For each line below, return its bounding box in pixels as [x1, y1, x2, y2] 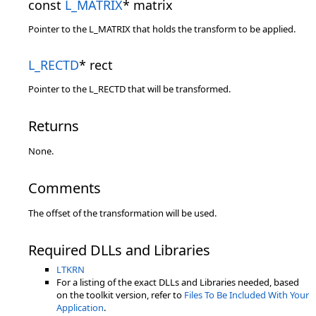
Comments [28, 178, 101, 197]
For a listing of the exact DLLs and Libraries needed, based [56, 276, 299, 288]
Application [56, 301, 104, 314]
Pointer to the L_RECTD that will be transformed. [28, 83, 231, 95]
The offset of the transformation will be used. [28, 207, 217, 219]
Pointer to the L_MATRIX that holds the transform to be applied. [28, 23, 296, 35]
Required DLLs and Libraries [28, 241, 210, 260]
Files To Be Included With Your [184, 288, 309, 301]
